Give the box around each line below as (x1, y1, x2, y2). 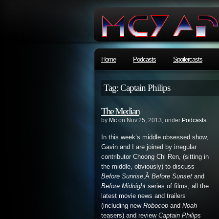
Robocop (143, 202, 168, 209)
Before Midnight (101, 183, 146, 190)
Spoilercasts (173, 56, 202, 63)
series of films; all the (146, 183, 209, 190)
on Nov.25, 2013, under (117, 117, 182, 124)
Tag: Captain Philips (104, 83, 170, 93)
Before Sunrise (101, 173, 143, 180)
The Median (101, 106, 139, 116)
